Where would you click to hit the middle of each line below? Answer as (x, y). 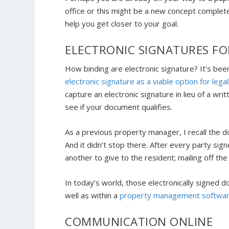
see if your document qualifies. (120, 107)
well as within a (93, 196)
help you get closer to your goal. (123, 24)
